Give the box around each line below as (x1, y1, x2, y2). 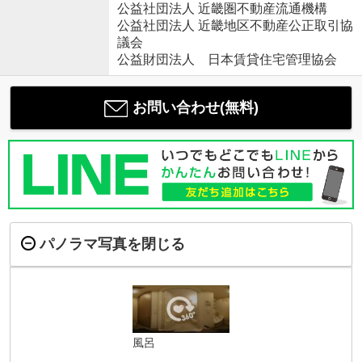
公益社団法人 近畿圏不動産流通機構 (116, 2, 327, 16)
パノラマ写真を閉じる (39, 235, 185, 252)
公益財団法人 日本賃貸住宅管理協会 (116, 53, 337, 67)
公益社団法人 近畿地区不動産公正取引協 (116, 19, 353, 33)
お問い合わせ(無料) (132, 99, 259, 116)
